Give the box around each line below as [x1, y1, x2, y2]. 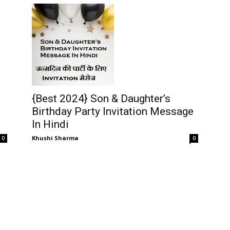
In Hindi [32, 118, 69, 130]
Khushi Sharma [32, 134, 79, 142]
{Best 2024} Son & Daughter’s [32, 92, 170, 105]
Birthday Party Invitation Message [32, 105, 194, 118]
